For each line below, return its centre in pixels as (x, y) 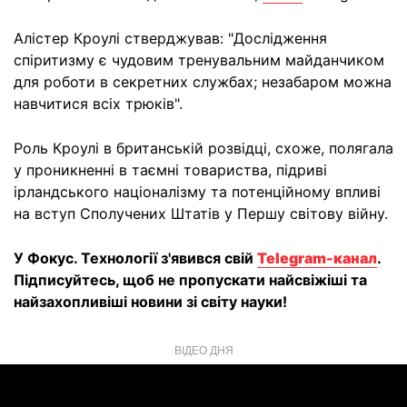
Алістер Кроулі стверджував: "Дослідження (170, 38)
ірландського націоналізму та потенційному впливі (197, 192)
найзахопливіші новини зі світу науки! (150, 302)
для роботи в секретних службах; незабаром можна (203, 82)
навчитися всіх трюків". (98, 104)
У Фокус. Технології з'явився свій (135, 258)
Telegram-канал (317, 258)
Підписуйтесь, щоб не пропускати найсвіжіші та (190, 280)
